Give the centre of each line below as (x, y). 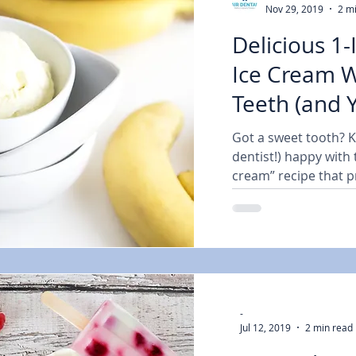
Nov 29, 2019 (294, 8)
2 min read (329, 327)
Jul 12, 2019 (265, 327)
